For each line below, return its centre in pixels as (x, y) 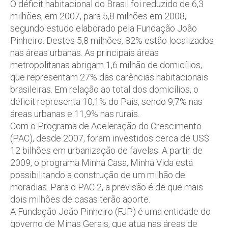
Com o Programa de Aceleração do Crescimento (106, 126)
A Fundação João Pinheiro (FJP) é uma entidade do (110, 211)
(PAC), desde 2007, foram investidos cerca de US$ (110, 138)
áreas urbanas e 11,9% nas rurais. (75, 114)
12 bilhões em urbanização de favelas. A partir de (106, 150)
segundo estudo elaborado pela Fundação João (104, 28)
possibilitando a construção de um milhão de (98, 175)
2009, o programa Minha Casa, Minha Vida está (102, 163)
